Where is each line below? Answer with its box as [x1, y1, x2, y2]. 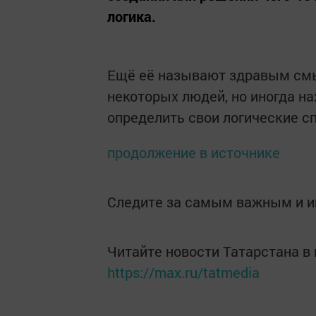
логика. [107, 7, 156, 25]
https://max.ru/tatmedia [107, 263, 260, 281]
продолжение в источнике [107, 143, 280, 162]
